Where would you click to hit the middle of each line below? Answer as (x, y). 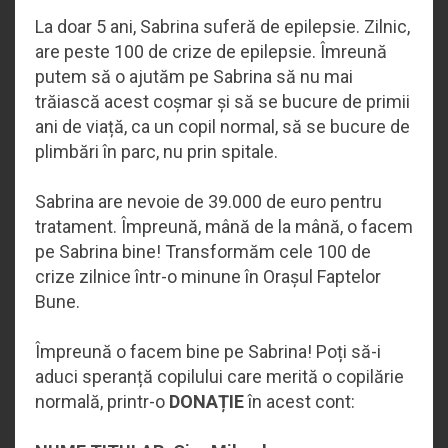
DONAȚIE (206, 401)
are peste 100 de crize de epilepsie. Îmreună (211, 51)
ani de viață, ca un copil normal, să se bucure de (222, 126)
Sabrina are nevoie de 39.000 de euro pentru (208, 201)
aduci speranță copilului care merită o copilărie (219, 376)
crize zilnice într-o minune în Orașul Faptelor (208, 276)
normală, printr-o (102, 401)
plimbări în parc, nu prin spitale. (156, 151)
